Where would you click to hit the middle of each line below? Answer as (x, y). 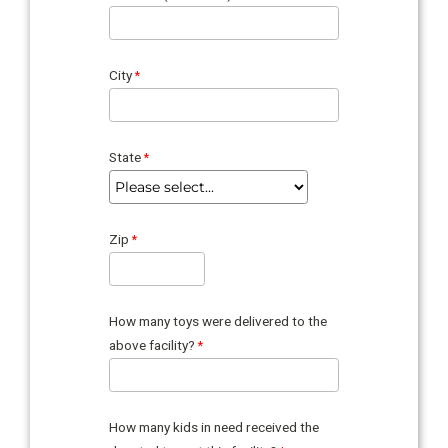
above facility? (152, 344)
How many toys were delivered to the (218, 320)
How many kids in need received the (214, 426)
